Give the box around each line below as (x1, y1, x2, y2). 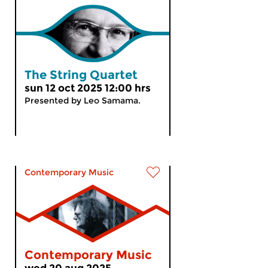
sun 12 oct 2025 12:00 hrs (25, 82, 151, 94)
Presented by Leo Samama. (25, 95, 141, 106)
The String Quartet (25, 68, 138, 82)
